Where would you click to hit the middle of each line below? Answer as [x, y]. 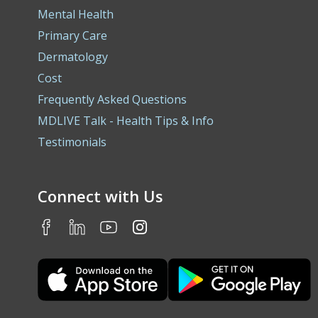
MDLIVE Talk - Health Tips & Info [126, 121]
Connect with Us [100, 196]
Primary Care [72, 35]
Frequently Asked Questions [112, 99]
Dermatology [73, 57]
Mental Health [76, 14]
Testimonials [72, 142]
